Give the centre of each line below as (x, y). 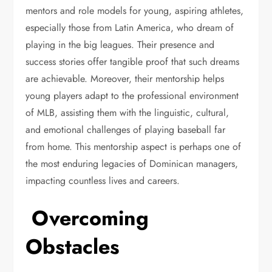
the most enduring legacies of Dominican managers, (132, 164)
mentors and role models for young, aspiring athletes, (135, 11)
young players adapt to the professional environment (132, 96)
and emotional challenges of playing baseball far (126, 130)
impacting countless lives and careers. (104, 181)
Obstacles (73, 247)
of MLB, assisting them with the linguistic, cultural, (127, 113)
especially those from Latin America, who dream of (130, 28)
